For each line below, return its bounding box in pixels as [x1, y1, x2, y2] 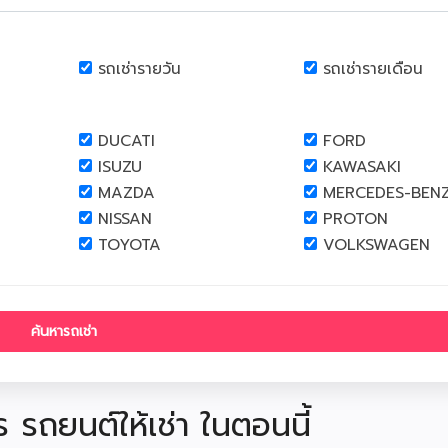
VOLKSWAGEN [323, 233, 430, 257]
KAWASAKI [323, 155, 401, 179]
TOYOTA [98, 233, 161, 257]
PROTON [323, 207, 388, 231]
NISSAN [98, 207, 152, 231]
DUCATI [98, 129, 155, 153]
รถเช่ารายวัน [98, 57, 181, 81]
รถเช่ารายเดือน [323, 57, 423, 81]
